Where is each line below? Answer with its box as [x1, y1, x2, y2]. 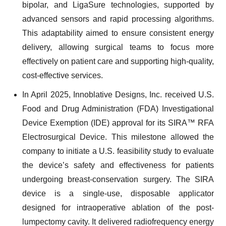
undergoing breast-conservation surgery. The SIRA [22, 175, 214, 184]
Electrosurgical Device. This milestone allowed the [22, 133, 214, 141]
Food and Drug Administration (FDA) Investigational [22, 104, 214, 113]
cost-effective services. [22, 71, 103, 80]
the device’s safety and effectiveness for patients [22, 161, 214, 169]
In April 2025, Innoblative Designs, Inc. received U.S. [22, 90, 214, 99]
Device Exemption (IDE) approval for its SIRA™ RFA [22, 119, 214, 127]
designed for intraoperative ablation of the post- [22, 203, 214, 212]
